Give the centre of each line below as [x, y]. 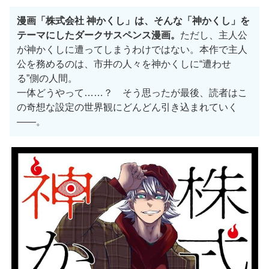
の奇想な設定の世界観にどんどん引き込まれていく [127, 107]
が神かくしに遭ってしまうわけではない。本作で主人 [132, 50]
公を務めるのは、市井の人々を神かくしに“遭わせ [124, 64]
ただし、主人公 [214, 35]
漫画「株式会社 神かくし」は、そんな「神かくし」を [133, 21]
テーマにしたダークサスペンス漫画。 [98, 35]
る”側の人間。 [47, 79]
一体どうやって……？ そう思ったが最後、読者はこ [132, 93]
